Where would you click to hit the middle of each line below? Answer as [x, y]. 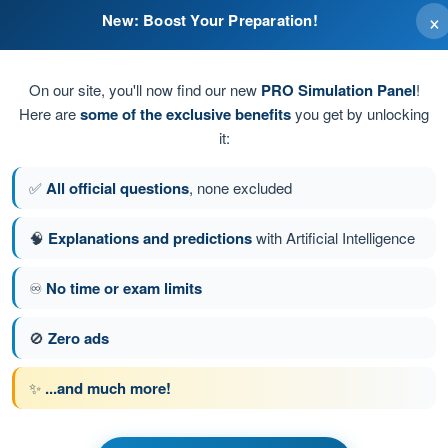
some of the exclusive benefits [185, 113]
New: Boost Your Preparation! [210, 19]
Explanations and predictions [150, 237]
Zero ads [78, 337]
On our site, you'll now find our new [144, 89]
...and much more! [108, 387]
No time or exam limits [124, 287]
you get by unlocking [360, 113]
